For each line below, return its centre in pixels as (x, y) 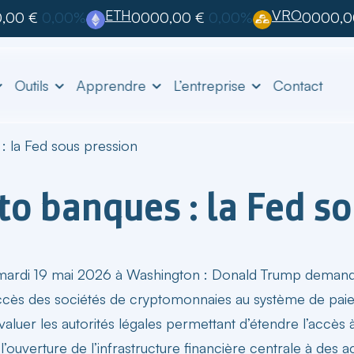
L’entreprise (209, 85)
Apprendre (111, 85)
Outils (32, 85)
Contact (298, 85)
